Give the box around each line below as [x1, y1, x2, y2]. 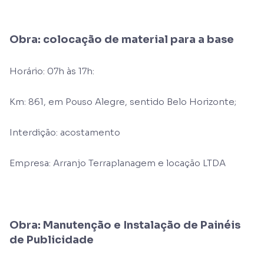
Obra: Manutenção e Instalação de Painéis [9, 219, 240, 232]
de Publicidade [9, 233, 94, 246]
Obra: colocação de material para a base [9, 33, 234, 46]
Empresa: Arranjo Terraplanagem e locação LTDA [9, 157, 226, 169]
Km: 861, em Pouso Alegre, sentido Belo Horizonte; [9, 96, 236, 107]
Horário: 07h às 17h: [9, 65, 94, 77]
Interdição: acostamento [9, 127, 120, 138]
